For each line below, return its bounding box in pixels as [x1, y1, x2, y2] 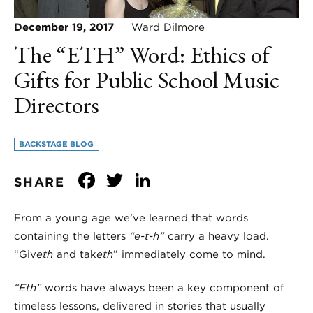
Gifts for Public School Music [14, 64, 279, 95]
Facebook [98, 166, 209, 194]
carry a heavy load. [164, 229, 269, 242]
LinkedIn [154, 166, 250, 194]
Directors [14, 89, 99, 120]
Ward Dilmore [114, 20, 205, 34]
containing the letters [14, 229, 129, 242]
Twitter [126, 166, 208, 194]
